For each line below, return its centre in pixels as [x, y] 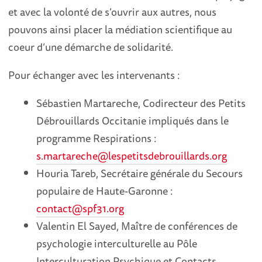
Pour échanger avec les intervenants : [96, 75]
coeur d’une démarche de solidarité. [92, 47]
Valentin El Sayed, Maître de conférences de [137, 226]
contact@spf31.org [80, 208]
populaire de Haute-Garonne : [105, 191]
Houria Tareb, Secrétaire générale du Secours [140, 173]
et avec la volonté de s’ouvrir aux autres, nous [113, 12]
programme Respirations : [97, 138]
